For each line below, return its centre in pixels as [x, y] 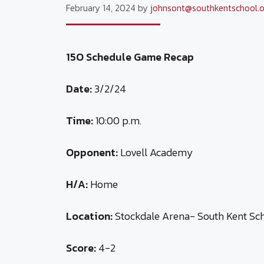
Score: [82, 247]
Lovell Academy [156, 152]
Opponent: [92, 152]
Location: [89, 216]
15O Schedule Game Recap [130, 57]
